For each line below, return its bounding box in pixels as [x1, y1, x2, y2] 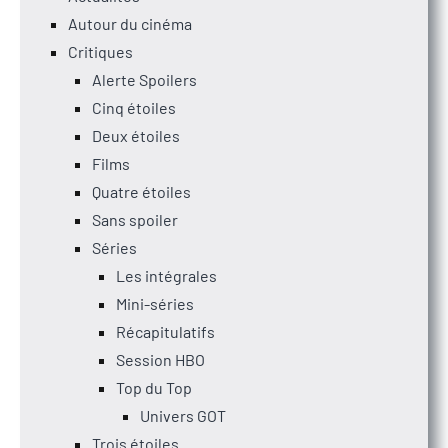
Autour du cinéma [68, 13, 192, 33]
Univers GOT [140, 405, 226, 425]
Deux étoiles [92, 125, 180, 145]
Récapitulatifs [116, 321, 215, 341]
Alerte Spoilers [92, 69, 197, 89]
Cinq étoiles [92, 97, 176, 117]
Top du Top [116, 377, 192, 397]
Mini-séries [116, 293, 194, 313]
